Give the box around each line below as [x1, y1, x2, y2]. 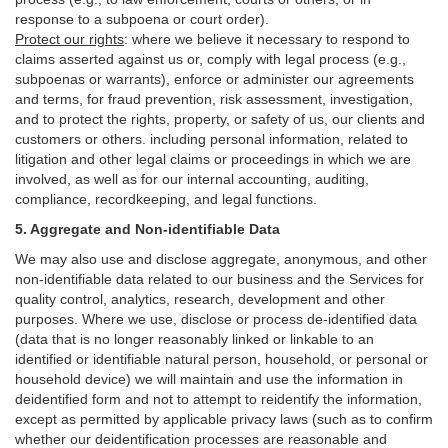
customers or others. [15, 131, 150, 147]
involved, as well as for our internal [15, 171, 238, 187]
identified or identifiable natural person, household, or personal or [15, 351, 428, 367]
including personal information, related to [150, 131, 408, 147]
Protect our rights [15, 31, 124, 47]
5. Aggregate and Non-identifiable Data [15, 221, 280, 237]
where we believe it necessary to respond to [128, 31, 410, 47]
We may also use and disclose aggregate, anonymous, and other [15, 251, 427, 267]
